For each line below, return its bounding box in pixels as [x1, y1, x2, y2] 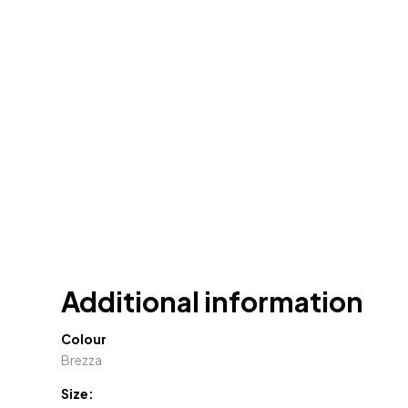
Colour [61, 330, 107, 347]
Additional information [61, 283, 364, 319]
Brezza [61, 351, 103, 368]
